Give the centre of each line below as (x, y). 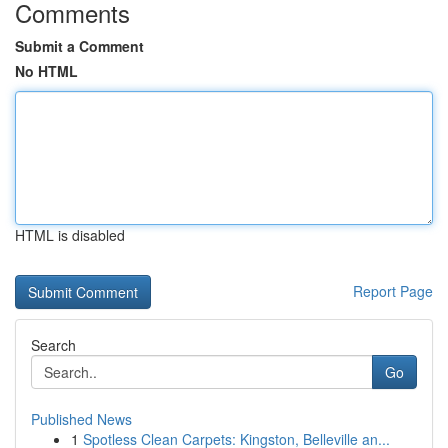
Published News (81, 419)
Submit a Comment (79, 46)
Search (53, 345)
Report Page (393, 291)
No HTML (46, 71)
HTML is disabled (70, 235)
